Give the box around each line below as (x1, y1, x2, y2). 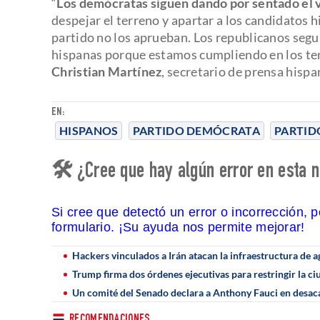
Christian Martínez (51, 63, 162, 79)
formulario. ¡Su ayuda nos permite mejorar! (51, 219, 305, 234)
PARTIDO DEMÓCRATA (132, 123, 260, 137)
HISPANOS (59, 123, 119, 137)
